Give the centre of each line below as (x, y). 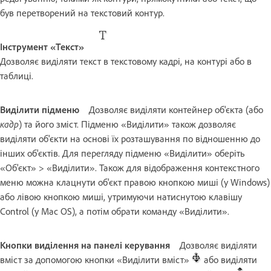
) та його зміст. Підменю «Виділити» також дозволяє (127, 124)
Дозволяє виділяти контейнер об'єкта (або (176, 109)
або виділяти (229, 259)
